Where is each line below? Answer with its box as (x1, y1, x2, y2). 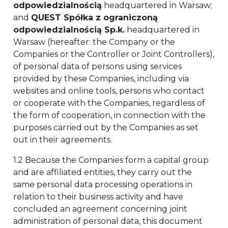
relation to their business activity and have (13, 192, 183, 202)
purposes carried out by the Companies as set (13, 123, 198, 132)
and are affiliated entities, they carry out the (13, 167, 192, 177)
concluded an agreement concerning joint (13, 204, 187, 214)
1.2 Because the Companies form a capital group (13, 155, 209, 165)
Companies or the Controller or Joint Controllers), (13, 49, 214, 59)
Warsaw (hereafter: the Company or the (13, 37, 175, 47)
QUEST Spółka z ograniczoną (31, 13, 158, 22)
